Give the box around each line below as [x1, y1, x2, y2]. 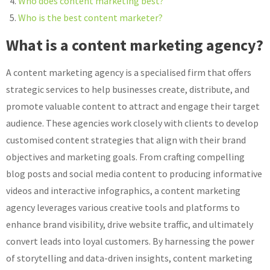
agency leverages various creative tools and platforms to [6, 201, 240, 213]
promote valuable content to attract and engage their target [6, 100, 260, 112]
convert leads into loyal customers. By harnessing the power [6, 235, 254, 247]
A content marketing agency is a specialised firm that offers [6, 66, 251, 78]
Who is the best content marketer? [18, 11, 163, 24]
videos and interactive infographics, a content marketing [6, 184, 240, 196]
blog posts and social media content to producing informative [6, 168, 262, 180]
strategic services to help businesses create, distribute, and [6, 83, 250, 95]
